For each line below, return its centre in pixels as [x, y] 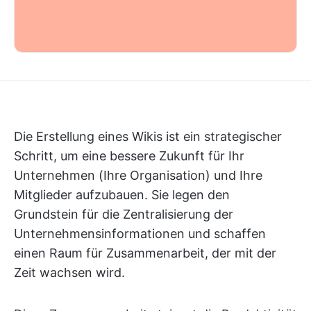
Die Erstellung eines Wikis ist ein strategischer [148, 136]
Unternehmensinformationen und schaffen [140, 234]
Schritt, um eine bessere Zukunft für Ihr [129, 156]
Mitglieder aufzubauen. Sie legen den [122, 195]
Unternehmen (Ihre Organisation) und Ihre [138, 175]
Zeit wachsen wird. [69, 272]
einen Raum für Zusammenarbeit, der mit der [145, 253]
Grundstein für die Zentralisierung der [124, 214]
